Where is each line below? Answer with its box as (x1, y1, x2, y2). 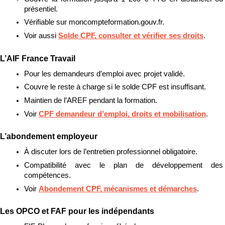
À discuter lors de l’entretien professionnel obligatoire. (24, 148, 197, 156)
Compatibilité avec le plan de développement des (24, 161, 223, 169)
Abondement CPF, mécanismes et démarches (39, 184, 197, 193)
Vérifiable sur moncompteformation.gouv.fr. (24, 18, 164, 27)
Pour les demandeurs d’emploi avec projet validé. (24, 69, 185, 78)
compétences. (24, 171, 71, 179)
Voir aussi (24, 32, 58, 40)
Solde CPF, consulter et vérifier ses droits (58, 32, 203, 40)
